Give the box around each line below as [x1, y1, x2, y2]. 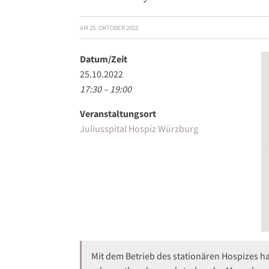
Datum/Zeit [80, 53, 127, 65]
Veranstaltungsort [80, 107, 156, 120]
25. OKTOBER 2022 [89, 23, 138, 32]
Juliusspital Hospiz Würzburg [80, 122, 198, 135]
